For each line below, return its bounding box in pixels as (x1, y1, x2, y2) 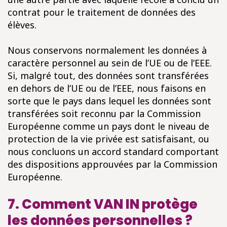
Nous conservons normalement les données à (8, 44, 207, 56)
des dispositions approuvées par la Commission (8, 158, 217, 170)
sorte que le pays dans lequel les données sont (8, 95, 211, 107)
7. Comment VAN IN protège (8, 195, 198, 213)
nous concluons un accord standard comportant (8, 145, 219, 158)
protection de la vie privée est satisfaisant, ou (8, 133, 209, 145)
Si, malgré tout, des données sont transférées (8, 69, 209, 82)
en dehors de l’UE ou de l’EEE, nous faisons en (8, 82, 206, 94)
